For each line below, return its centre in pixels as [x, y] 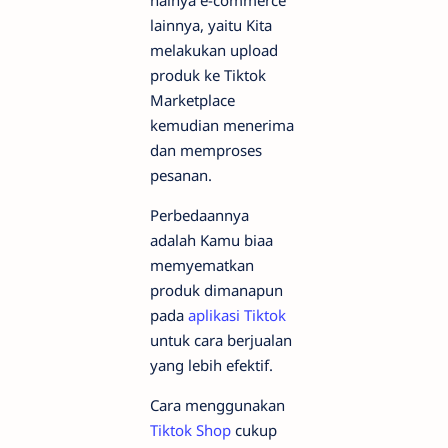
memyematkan [202, 264]
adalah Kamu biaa [211, 239]
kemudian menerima [222, 124]
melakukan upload [214, 49]
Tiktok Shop [190, 429]
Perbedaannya [199, 214]
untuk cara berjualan [221, 339]
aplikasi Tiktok [237, 314]
